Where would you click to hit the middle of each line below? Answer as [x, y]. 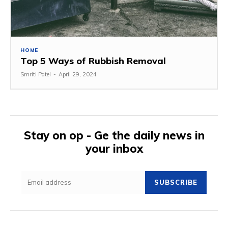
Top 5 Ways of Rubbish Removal [93, 61]
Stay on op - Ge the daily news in [114, 135]
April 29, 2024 [78, 74]
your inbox [114, 148]
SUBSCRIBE [176, 182]
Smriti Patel [36, 74]
